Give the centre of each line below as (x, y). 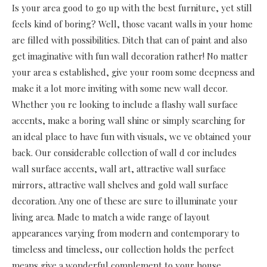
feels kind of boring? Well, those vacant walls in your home (132, 24)
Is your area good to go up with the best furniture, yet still (132, 7)
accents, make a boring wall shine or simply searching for (129, 120)
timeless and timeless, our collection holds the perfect (123, 249)
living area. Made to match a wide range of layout (111, 217)
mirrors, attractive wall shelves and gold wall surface (120, 184)
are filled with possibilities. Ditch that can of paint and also (130, 40)
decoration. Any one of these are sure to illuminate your (125, 201)
